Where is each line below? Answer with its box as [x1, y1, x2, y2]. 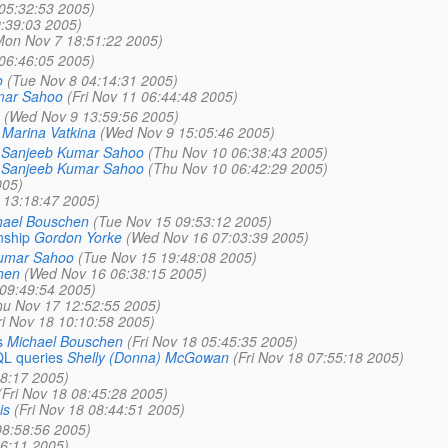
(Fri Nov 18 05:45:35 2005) [126, 330, 298, 351]
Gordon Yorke [33, 226, 122, 247]
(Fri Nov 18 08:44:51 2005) [13, 399, 185, 420]
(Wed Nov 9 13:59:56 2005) [3, 106, 179, 127]
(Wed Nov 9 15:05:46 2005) [99, 122, 275, 143]
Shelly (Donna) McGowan [66, 346, 229, 367]
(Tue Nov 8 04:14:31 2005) [6, 70, 178, 90]
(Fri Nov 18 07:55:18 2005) [232, 346, 404, 367]
